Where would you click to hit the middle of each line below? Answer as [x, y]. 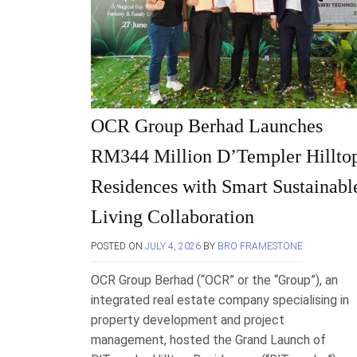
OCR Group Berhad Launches [207, 126]
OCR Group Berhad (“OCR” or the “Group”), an [214, 280]
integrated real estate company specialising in [220, 300]
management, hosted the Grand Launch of [208, 340]
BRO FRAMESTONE [260, 246]
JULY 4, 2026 [173, 246]
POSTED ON [118, 246]
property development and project [188, 320]
